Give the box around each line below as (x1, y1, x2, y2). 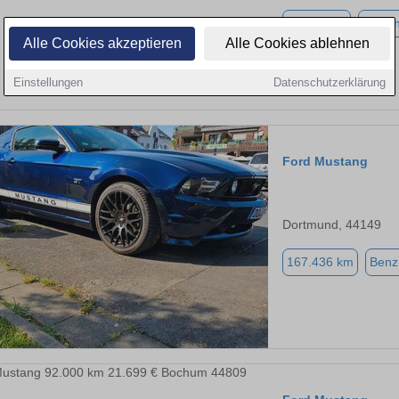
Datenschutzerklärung (273, 76, 386, 89)
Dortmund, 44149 (282, 217, 381, 232)
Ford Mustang (282, 154, 368, 169)
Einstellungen (13, 76, 83, 89)
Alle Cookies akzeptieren (22, 36, 182, 51)
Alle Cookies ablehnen (224, 36, 370, 51)
